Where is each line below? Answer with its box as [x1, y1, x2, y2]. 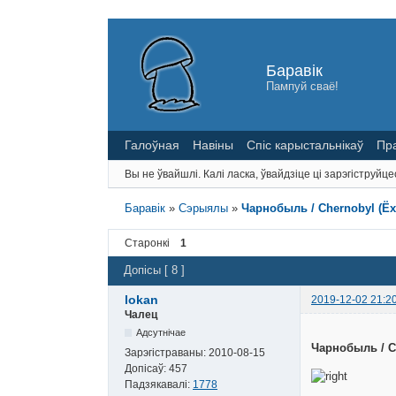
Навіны [193, 137, 233, 152]
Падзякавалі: [125, 377, 193, 391]
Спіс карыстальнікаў [247, 137, 363, 152]
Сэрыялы [179, 201, 229, 215]
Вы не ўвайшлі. [125, 167, 201, 180]
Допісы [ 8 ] [124, 263, 185, 278]
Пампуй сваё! [266, 79, 339, 93]
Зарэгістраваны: [125, 346, 209, 359]
